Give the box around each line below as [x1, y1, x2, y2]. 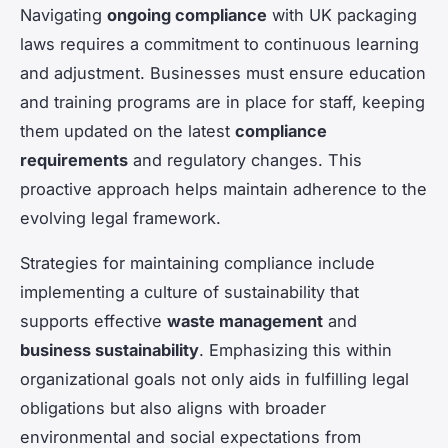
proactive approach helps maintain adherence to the [20, 179, 427, 200]
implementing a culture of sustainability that [20, 282, 359, 303]
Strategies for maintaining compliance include [20, 253, 375, 274]
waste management [167, 311, 323, 332]
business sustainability [20, 340, 199, 361]
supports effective [20, 311, 167, 332]
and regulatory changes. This [128, 150, 362, 171]
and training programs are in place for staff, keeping [20, 92, 425, 113]
